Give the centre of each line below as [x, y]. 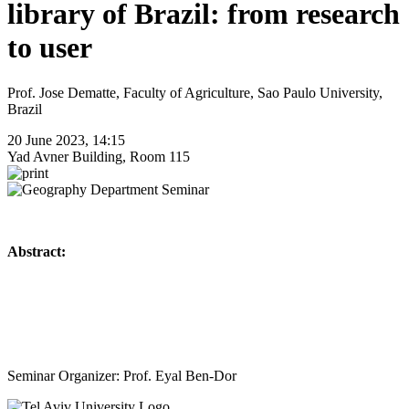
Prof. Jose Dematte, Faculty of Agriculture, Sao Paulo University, [195, 92]
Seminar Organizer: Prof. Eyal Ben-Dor [122, 375]
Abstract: [37, 251]
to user [50, 48]
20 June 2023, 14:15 [68, 140]
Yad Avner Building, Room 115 [99, 156]
